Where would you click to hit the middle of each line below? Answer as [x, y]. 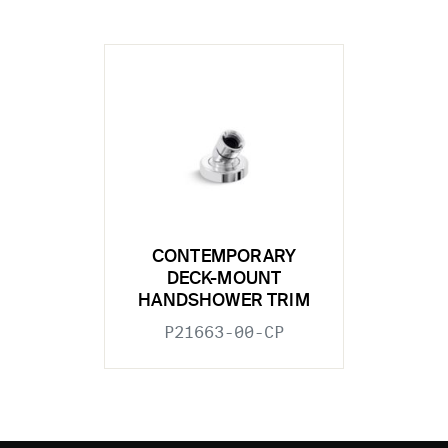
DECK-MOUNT [224, 280]
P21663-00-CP [224, 333]
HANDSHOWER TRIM [224, 302]
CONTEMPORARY [224, 258]
